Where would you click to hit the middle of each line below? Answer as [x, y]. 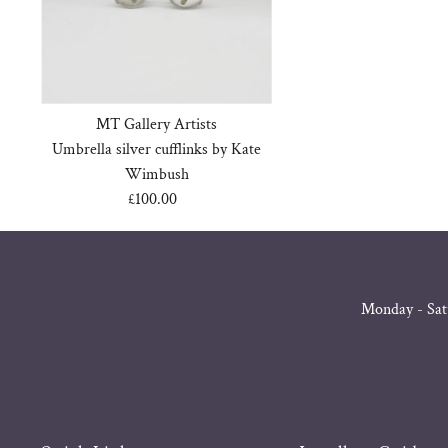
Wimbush [156, 175]
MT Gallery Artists [157, 125]
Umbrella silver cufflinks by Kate [157, 150]
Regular [184, 200]
